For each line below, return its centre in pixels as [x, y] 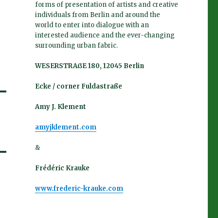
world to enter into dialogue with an [92, 25]
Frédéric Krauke [62, 168]
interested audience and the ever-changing [105, 35]
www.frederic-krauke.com [79, 188]
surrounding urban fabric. [76, 45]
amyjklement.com [65, 127]
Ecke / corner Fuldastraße [78, 86]
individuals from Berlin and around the [97, 15]
